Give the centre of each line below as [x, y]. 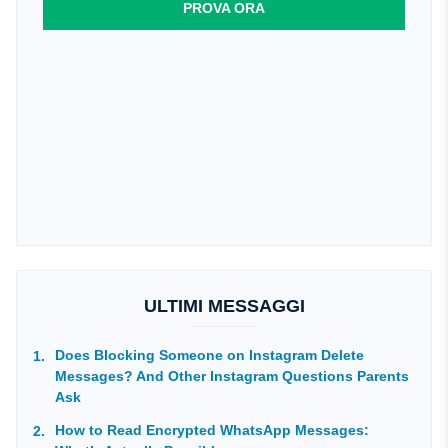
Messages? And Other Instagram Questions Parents [232, 376]
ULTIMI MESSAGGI [224, 306]
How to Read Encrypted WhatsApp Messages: [212, 430]
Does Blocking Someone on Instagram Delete [209, 355]
